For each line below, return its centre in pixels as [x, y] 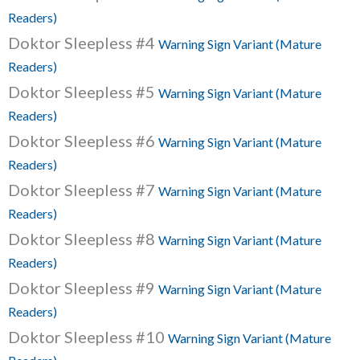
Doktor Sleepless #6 [83, 141]
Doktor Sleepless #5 [83, 92]
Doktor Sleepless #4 [83, 43]
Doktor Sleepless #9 [83, 288]
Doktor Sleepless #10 [88, 337]
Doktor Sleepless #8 [83, 239]
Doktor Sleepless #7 [83, 190]
